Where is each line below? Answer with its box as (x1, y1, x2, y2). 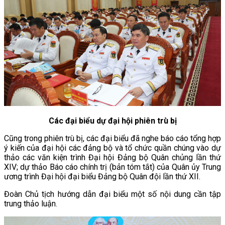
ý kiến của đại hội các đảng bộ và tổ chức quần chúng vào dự (4, 143, 221, 153)
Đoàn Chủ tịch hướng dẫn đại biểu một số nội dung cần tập (4, 189, 221, 199)
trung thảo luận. (4, 199, 57, 209)
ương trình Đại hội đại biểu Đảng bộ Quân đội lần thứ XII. (4, 172, 200, 182)
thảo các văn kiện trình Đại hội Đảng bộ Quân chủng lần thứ (4, 153, 221, 163)
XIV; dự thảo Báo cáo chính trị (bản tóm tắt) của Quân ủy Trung (4, 162, 221, 172)
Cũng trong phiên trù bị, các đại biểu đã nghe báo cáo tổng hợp (4, 134, 221, 144)
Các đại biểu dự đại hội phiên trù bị (48, 116, 177, 126)
